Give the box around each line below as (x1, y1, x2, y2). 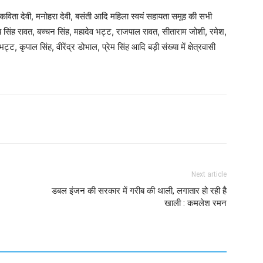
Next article (191, 170, 227, 178)
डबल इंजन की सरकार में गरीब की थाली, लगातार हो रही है (52, 186, 227, 196)
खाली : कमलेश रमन (164, 198, 227, 208)
